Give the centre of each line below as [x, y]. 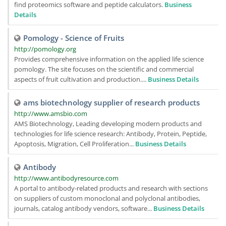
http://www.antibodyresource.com [66, 178]
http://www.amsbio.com [51, 114]
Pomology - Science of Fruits [74, 38]
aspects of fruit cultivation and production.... [81, 79]
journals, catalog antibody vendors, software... [84, 208]
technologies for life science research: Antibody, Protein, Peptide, [110, 134]
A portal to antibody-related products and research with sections [111, 188]
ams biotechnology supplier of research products [111, 102]
